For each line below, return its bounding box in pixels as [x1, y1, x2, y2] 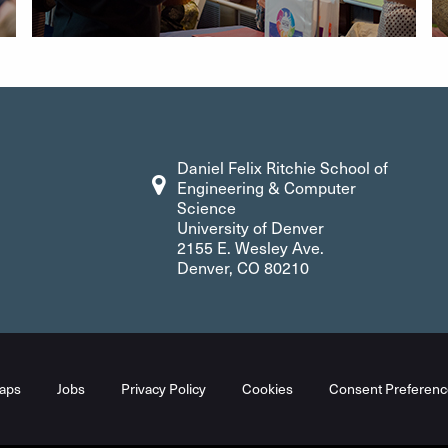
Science [177, 197, 236, 218]
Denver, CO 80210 [177, 257, 309, 278]
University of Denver [177, 217, 324, 238]
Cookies [242, 379, 293, 398]
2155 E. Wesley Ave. [177, 237, 324, 258]
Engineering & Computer [177, 177, 356, 198]
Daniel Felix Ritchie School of [177, 157, 388, 178]
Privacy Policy [121, 379, 206, 398]
